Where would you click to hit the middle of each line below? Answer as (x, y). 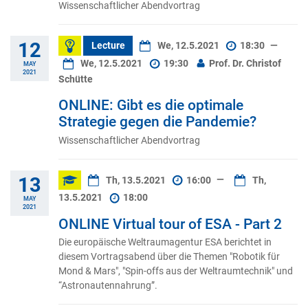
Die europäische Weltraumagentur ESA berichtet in (165, 242)
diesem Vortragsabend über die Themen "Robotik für (169, 257)
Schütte (76, 79)
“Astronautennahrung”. (108, 286)
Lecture (108, 45)
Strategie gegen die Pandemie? (157, 122)
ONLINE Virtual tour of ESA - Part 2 (170, 224)
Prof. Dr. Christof (244, 63)
